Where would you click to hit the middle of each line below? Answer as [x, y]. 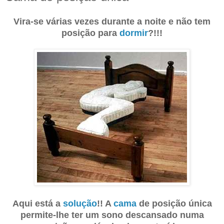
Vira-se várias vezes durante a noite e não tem [112, 21]
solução [80, 203]
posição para [90, 33]
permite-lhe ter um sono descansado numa [112, 215]
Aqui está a [37, 203]
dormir [134, 33]
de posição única [174, 203]
